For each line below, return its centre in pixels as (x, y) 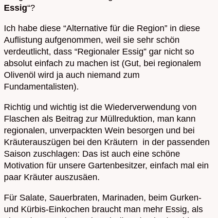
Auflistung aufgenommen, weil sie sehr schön (92, 40)
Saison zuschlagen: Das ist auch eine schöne (92, 154)
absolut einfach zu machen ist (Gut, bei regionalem (102, 63)
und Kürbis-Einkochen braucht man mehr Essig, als (103, 209)
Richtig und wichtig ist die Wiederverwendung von (100, 107)
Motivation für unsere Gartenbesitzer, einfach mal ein (106, 165)
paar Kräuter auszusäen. (52, 177)
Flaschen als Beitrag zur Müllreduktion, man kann (100, 118)
